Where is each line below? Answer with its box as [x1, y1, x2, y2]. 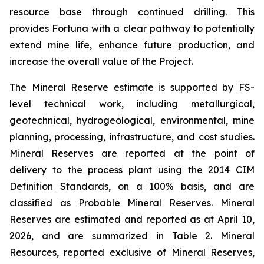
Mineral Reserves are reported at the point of [9, 147, 255, 160]
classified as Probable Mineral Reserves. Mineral [9, 197, 255, 209]
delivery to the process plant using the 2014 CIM [9, 164, 255, 176]
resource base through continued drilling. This [9, 6, 255, 18]
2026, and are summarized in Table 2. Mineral [9, 230, 255, 242]
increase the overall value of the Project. [9, 55, 193, 68]
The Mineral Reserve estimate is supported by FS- [9, 81, 255, 94]
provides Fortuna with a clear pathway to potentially [9, 22, 255, 35]
